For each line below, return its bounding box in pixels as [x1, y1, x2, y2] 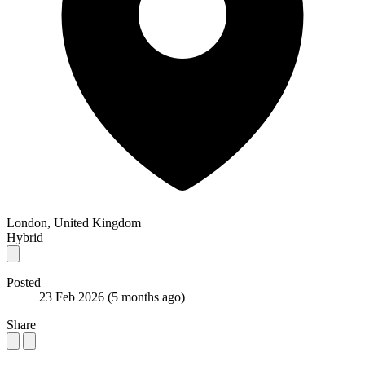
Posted [7, 275, 41, 289]
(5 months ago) [108, 289, 185, 304]
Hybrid [7, 230, 43, 244]
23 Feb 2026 [39, 289, 108, 304]
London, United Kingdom [7, 215, 141, 230]
